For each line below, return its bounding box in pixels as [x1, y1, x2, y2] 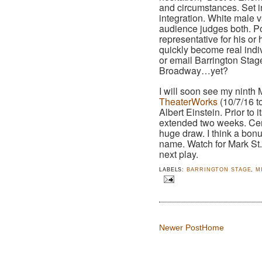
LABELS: [159, 166, 187, 173]
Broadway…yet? [159, 64, 228, 78]
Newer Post [159, 223, 202, 233]
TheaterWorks [159, 95, 218, 109]
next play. [159, 147, 198, 161]
